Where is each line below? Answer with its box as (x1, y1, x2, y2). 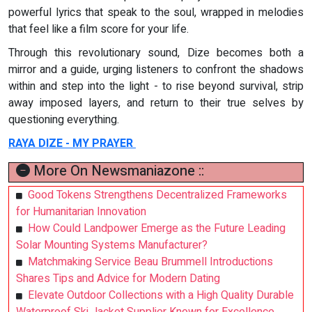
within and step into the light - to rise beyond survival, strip (8, 78, 304, 95)
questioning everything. (8, 111, 119, 129)
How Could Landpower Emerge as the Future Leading (28, 220, 286, 237)
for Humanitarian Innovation (16, 203, 146, 221)
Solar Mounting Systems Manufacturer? (16, 237, 208, 254)
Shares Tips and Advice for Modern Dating (16, 270, 220, 288)
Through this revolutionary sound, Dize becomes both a (8, 45, 304, 62)
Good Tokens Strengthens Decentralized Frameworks (28, 187, 287, 204)
